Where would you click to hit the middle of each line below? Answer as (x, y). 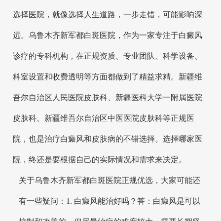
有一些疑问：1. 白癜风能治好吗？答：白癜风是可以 (110, 201)
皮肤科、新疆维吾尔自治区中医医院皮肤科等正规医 (103, 118)
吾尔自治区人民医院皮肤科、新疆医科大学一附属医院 (107, 97)
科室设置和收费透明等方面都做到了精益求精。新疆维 (107, 76)
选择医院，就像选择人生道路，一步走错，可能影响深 (107, 14)
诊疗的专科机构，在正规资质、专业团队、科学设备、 (107, 56)
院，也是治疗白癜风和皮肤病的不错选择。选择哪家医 (107, 139)
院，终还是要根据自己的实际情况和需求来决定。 (99, 159)
